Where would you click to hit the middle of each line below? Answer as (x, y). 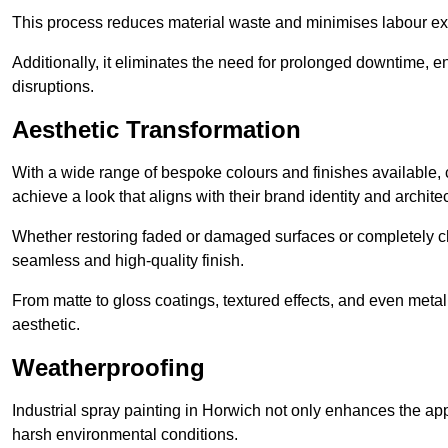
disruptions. (53, 87)
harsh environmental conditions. (125, 435)
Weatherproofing (108, 368)
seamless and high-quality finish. (128, 261)
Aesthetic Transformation (156, 130)
